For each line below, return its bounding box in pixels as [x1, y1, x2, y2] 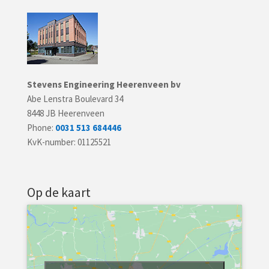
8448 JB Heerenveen [26, 107, 104, 119]
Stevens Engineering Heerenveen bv [26, 79, 181, 90]
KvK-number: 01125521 [26, 136, 111, 148]
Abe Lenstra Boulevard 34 [26, 93, 123, 104]
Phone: [26, 122, 55, 133]
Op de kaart [26, 184, 91, 201]
